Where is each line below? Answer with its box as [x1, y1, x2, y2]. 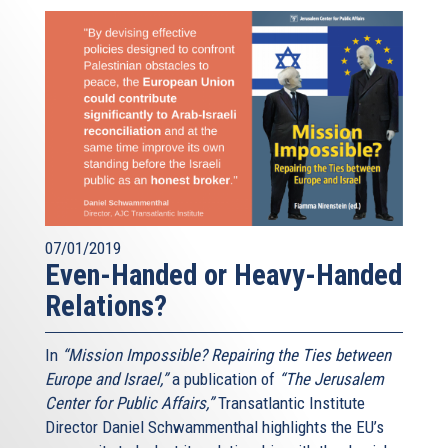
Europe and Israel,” [45, 369, 168, 390]
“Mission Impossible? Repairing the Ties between [62, 345, 391, 366]
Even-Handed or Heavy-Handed [45, 258, 402, 293]
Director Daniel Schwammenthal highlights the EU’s [45, 417, 384, 438]
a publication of [168, 369, 279, 390]
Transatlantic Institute [214, 393, 365, 414]
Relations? [45, 289, 167, 324]
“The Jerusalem [279, 369, 384, 390]
